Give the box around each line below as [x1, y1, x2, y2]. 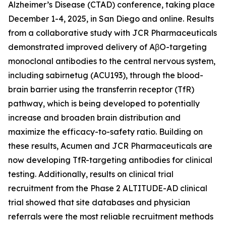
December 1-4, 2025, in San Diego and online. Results [8, 14, 214, 24]
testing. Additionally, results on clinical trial [8, 169, 174, 179]
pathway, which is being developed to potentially [8, 98, 200, 108]
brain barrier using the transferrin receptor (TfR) [8, 84, 194, 94]
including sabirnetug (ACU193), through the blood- [8, 70, 203, 80]
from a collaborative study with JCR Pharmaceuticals [8, 28, 217, 38]
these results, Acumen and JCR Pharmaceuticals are [8, 141, 212, 151]
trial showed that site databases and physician [8, 197, 190, 207]
